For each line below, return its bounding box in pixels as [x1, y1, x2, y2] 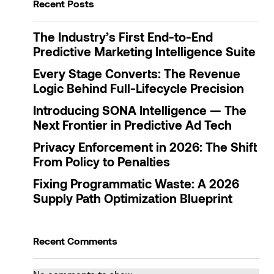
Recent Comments [33, 238, 117, 247]
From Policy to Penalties [33, 158, 170, 169]
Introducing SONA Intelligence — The [33, 106, 246, 118]
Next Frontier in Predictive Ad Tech [33, 121, 232, 133]
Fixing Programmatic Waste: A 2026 [33, 180, 239, 191]
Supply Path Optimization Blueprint [33, 194, 232, 206]
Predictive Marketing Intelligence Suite [33, 48, 256, 59]
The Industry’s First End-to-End [33, 33, 213, 45]
